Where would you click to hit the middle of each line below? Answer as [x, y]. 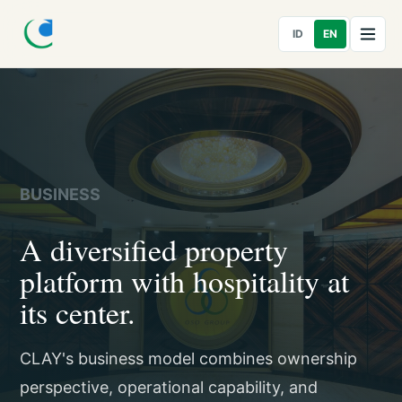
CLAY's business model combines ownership [189, 358]
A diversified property [154, 249]
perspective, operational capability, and [169, 387]
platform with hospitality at [185, 281]
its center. [78, 312]
